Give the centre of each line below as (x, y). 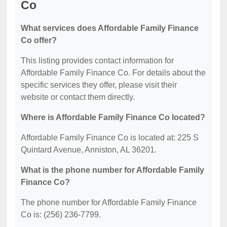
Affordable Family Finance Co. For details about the (113, 73)
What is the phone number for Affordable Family (112, 170)
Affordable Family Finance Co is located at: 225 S (110, 138)
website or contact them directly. (78, 97)
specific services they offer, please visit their (99, 85)
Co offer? (39, 40)
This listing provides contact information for (97, 61)
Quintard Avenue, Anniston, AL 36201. (89, 150)
